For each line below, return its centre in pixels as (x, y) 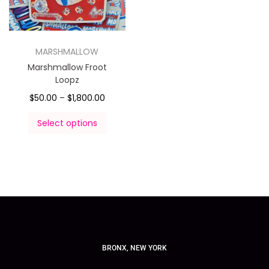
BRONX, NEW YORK (134, 248)
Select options (67, 123)
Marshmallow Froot (67, 67)
